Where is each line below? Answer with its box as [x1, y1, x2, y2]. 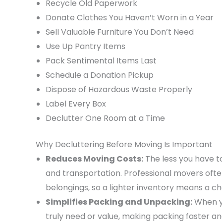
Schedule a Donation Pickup [46, 69, 154, 81]
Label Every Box [46, 98, 106, 110]
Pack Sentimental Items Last [46, 55, 157, 66]
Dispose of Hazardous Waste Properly [46, 83, 192, 95]
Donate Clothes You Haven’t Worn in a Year [46, 11, 214, 23]
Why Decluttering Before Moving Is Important [36, 138, 213, 150]
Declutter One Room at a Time [46, 112, 165, 124]
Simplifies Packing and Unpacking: [46, 196, 192, 208]
